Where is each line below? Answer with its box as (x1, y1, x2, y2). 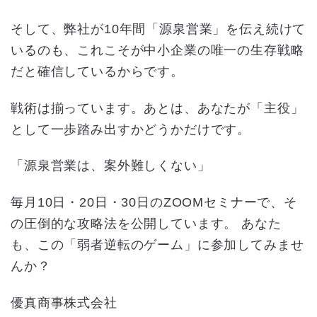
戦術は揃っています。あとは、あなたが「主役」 (11, 100, 304, 115)
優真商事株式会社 (11, 295, 117, 310)
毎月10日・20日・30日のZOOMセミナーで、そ (11, 195, 297, 209)
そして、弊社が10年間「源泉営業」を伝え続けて (11, 22, 306, 37)
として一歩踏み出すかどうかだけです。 (11, 122, 251, 137)
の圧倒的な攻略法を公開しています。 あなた (11, 216, 282, 231)
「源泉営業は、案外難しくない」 (11, 158, 211, 173)
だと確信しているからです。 (11, 64, 184, 79)
